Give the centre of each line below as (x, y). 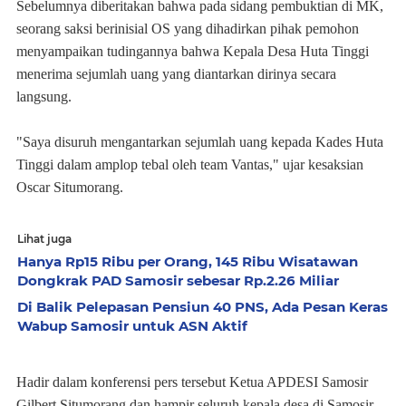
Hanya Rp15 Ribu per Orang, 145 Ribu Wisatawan (188, 261)
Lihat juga (44, 239)
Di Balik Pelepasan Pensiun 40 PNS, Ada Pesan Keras (203, 307)
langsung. (44, 97)
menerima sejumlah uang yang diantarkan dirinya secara (176, 74)
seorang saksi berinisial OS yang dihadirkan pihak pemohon (188, 29)
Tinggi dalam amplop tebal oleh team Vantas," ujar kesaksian (190, 164)
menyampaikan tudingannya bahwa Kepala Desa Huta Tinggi (193, 51)
